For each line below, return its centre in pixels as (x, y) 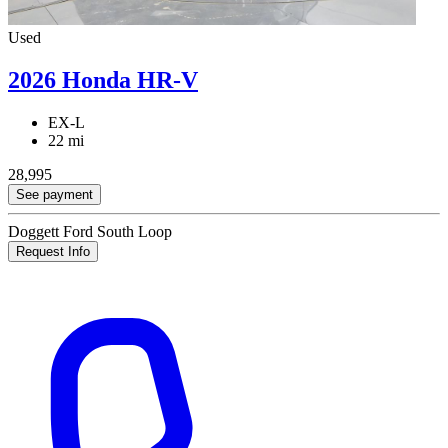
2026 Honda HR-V (103, 80)
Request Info (53, 252)
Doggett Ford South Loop (90, 232)
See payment (54, 195)
